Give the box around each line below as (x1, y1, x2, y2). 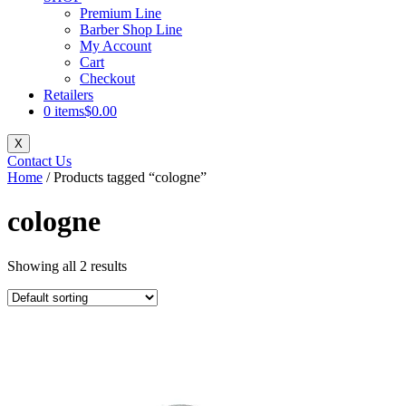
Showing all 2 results (7, 257, 127, 274)
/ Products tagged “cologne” (43, 169, 207, 185)
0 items (43, 103, 84, 119)
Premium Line (80, 5, 161, 21)
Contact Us (7, 153, 72, 169)
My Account (80, 38, 151, 53)
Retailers (43, 87, 93, 102)
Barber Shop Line (80, 22, 182, 37)
